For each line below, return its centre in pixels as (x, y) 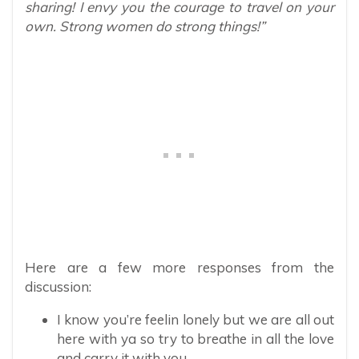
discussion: (58, 287)
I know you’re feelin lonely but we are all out (196, 320)
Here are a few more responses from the (179, 268)
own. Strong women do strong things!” (145, 26)
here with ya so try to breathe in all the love (196, 339)
